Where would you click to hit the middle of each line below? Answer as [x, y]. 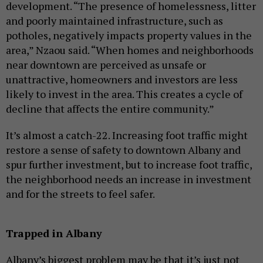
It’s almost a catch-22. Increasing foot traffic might [127, 135]
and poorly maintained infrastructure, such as [114, 20]
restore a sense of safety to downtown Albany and [123, 149]
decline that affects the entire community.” [110, 108]
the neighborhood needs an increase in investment [129, 179]
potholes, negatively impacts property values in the [129, 35]
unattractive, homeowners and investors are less [122, 79]
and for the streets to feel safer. [80, 193]
